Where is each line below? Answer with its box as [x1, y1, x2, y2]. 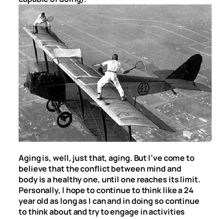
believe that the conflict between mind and [19, 163, 181, 174]
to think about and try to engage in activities [19, 206, 185, 217]
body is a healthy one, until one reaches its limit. [19, 174, 200, 185]
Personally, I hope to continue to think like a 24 [19, 184, 194, 196]
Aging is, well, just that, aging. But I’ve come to [19, 152, 195, 163]
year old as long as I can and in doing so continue [19, 195, 199, 206]
